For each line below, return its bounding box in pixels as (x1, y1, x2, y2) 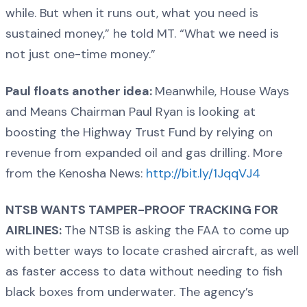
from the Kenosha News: (5, 164, 146, 182)
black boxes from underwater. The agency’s (5, 283, 254, 300)
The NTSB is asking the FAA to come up (64, 221, 289, 238)
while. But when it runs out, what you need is (5, 5, 258, 22)
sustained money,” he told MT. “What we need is (5, 25, 279, 42)
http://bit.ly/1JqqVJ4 (146, 164, 260, 182)
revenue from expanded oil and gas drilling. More (5, 144, 282, 161)
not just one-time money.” (5, 46, 156, 63)
